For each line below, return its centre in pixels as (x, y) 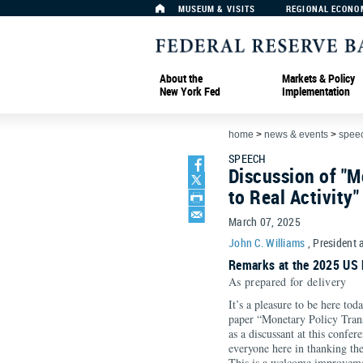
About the (181, 78)
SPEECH (248, 158)
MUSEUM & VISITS (217, 9)
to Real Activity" (294, 197)
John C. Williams (267, 243)
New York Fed (190, 91)
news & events (296, 135)
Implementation (316, 91)
